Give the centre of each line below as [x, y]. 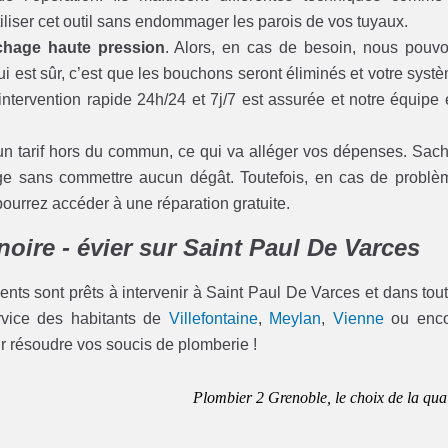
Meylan [295, 319]
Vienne [358, 319]
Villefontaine [213, 319]
